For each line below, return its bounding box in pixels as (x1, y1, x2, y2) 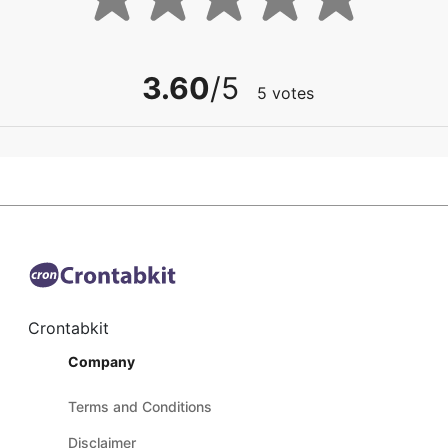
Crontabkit (27, 318, 109, 339)
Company (67, 353, 135, 371)
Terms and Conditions (67, 398, 212, 416)
